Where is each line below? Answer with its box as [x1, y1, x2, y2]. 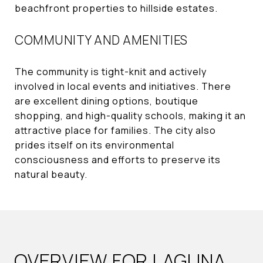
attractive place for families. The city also [15, 123, 216, 137]
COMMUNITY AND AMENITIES [15, 31, 188, 48]
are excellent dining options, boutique [15, 94, 198, 107]
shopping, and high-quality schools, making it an [15, 109, 246, 122]
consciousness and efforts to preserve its [15, 153, 221, 166]
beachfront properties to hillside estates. [15, 1, 220, 15]
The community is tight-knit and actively [15, 65, 207, 78]
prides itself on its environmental [15, 138, 174, 151]
